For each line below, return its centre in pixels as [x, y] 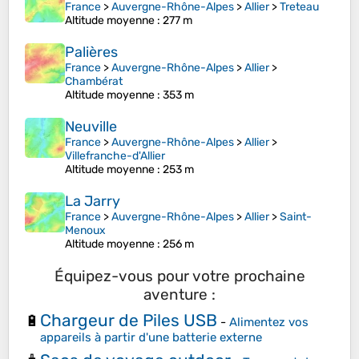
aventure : [179, 295]
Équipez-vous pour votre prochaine [179, 276]
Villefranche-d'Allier [115, 156]
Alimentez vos [269, 322]
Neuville [91, 127]
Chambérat [94, 82]
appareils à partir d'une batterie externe [151, 337]
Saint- [296, 217]
